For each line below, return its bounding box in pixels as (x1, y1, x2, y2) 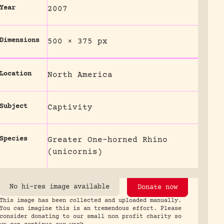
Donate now (137, 183, 177, 191)
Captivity (47, 103, 92, 112)
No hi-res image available (9, 183, 109, 191)
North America (47, 70, 112, 79)
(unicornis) (47, 147, 102, 156)
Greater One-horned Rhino (47, 135, 167, 144)
